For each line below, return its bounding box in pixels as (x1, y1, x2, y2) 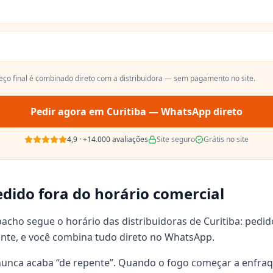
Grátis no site (204, 134, 249, 144)
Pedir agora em (30, 105, 107, 118)
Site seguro (157, 134, 195, 144)
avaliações (110, 134, 148, 144)
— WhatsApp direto (146, 105, 243, 118)
